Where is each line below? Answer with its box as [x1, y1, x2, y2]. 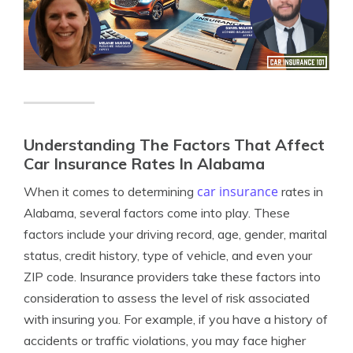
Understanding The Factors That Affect [24, 135, 325, 155]
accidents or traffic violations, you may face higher [24, 333, 306, 349]
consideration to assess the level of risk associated [24, 290, 310, 307]
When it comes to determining [24, 184, 197, 200]
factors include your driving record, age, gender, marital [24, 226, 327, 243]
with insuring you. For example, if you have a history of [24, 311, 328, 328]
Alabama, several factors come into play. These [24, 205, 290, 221]
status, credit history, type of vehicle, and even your [24, 247, 312, 264]
